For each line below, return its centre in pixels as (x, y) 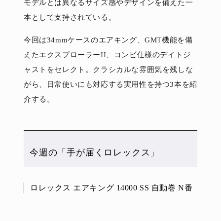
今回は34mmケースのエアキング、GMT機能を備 (108, 40)
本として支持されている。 (70, 17)
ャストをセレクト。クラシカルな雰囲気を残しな (109, 69)
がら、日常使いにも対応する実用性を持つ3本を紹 (110, 84)
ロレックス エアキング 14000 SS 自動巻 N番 (111, 187)
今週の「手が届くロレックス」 (95, 152)
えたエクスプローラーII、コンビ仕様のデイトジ (107, 55)
